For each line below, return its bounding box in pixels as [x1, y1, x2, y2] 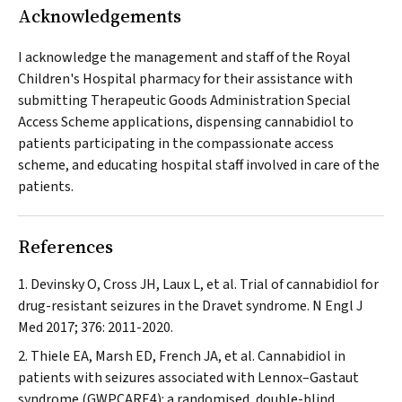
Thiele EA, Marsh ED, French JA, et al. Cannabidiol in [31, 346, 345, 366]
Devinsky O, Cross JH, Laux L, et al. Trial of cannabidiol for [31, 275, 379, 294]
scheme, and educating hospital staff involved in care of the [18, 155, 380, 175]
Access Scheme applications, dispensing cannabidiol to [18, 112, 354, 132]
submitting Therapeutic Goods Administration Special [18, 91, 351, 110]
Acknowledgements [18, 4, 181, 29]
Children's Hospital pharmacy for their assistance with [18, 69, 353, 89]
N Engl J [312, 296, 363, 316]
